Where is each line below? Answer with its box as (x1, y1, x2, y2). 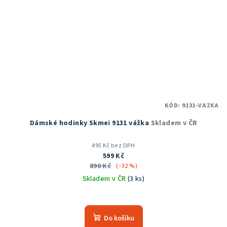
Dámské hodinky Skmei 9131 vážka (29, 118, 151, 128)
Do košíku (103, 213, 134, 223)
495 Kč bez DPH (92, 141, 135, 150)
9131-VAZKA (182, 101, 219, 110)
